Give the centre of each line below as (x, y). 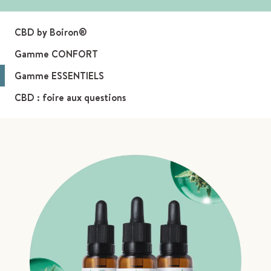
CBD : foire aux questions (70, 98)
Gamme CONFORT (56, 54)
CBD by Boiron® (51, 32)
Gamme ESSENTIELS (59, 76)
